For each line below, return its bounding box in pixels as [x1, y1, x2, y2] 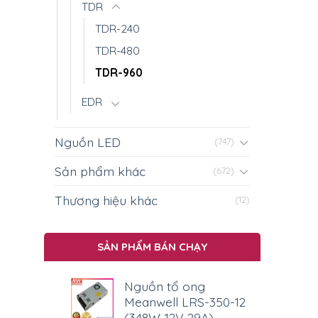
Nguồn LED [55, 133, 121, 150]
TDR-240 [95, 21, 140, 35]
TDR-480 [95, 43, 140, 57]
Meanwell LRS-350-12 [124, 294, 246, 310]
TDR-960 [95, 65, 143, 79]
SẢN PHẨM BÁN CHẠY [97, 240, 207, 254]
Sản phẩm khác [55, 163, 146, 179]
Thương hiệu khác [55, 192, 158, 208]
